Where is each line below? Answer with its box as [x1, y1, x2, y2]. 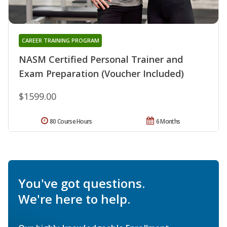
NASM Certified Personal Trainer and [19, 53, 183, 65]
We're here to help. [18, 190, 130, 207]
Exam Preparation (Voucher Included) [19, 67, 184, 80]
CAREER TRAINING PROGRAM [21, 36, 99, 44]
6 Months [156, 117, 180, 126]
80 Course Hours [50, 117, 92, 126]
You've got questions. [18, 174, 145, 192]
